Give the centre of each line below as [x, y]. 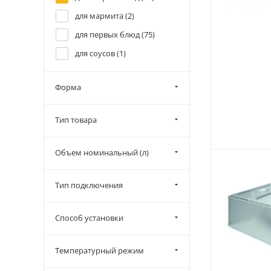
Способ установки [89, 218]
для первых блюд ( [109, 34]
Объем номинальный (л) [102, 152]
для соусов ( [97, 53]
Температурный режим [100, 250]
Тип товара [76, 120]
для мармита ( [101, 16]
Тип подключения [89, 185]
